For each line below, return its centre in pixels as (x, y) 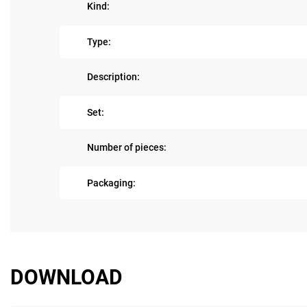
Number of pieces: (127, 147)
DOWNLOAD (66, 277)
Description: (113, 77)
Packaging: (111, 183)
